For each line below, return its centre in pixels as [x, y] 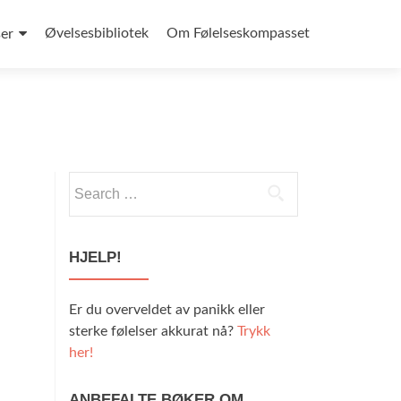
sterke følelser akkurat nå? [153, 331]
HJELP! [95, 257]
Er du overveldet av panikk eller [167, 310]
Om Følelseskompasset [238, 33]
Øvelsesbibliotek [97, 33]
